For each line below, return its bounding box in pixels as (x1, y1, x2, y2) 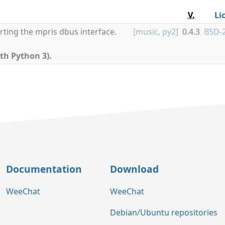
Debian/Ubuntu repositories (110, 207, 217, 218)
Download (110, 162, 159, 176)
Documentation (6, 162, 82, 176)
